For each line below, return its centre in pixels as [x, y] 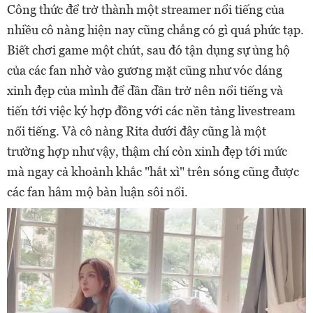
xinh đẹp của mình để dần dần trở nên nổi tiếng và [145, 90]
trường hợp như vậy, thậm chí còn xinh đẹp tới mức [147, 151]
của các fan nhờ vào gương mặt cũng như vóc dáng [145, 70]
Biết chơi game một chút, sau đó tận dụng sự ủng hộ [148, 50]
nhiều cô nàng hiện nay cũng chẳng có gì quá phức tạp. [155, 30]
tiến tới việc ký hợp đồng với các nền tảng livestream [151, 111]
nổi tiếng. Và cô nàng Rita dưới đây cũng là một [137, 131]
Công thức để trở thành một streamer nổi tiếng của [146, 9]
